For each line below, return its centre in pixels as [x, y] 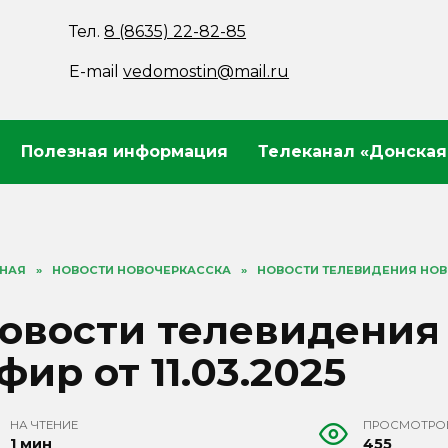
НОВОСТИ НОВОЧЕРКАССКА [141, 270]
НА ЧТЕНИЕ [44, 425]
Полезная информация [124, 151]
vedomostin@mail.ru [206, 71]
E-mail [96, 71]
